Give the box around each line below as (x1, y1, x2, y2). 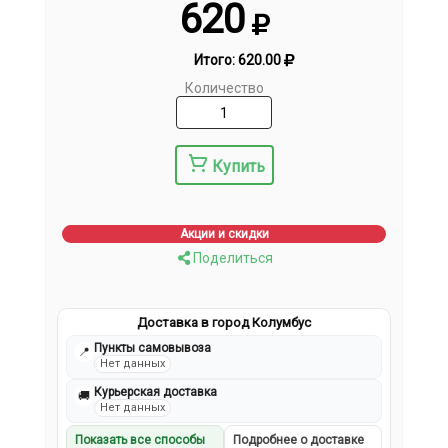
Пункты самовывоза (94, 341, 212, 356)
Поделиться (189, 250, 273, 267)
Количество (184, 80, 264, 97)
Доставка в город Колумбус (137, 315, 311, 331)
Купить (211, 157, 265, 177)
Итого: (193, 52, 238, 69)
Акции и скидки (179, 227, 269, 242)
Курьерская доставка (94, 385, 218, 400)
